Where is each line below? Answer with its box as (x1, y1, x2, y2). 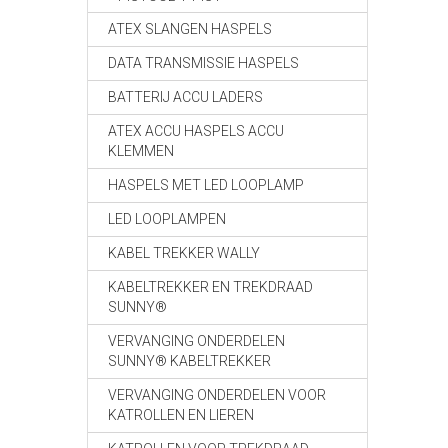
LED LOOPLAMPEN (108, 211, 226, 227)
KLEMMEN (108, 143, 174, 159)
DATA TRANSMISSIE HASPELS (108, 55, 299, 71)
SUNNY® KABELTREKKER (108, 353, 271, 369)
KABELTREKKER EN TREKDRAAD (108, 279, 313, 295)
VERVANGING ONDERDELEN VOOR (108, 387, 326, 403)
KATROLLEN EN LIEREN (108, 407, 254, 423)
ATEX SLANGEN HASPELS (108, 21, 272, 37)
